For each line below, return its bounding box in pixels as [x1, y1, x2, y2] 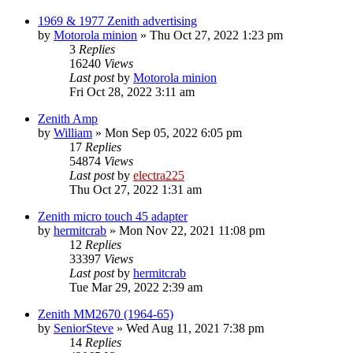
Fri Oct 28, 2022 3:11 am [69, 84, 195, 98]
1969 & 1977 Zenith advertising [38, 13, 197, 28]
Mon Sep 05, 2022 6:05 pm [105, 125, 242, 139]
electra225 [133, 168, 184, 182]
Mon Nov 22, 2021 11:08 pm [119, 223, 265, 237]
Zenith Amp [38, 111, 98, 125]
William [54, 125, 92, 139]
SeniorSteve [54, 321, 113, 335]
